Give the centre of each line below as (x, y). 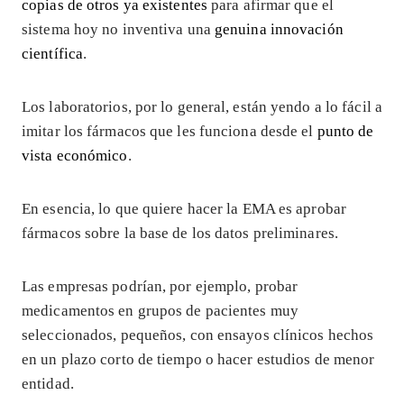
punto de (345, 131)
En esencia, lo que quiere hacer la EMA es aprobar (184, 208)
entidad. (48, 383)
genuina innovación (279, 29)
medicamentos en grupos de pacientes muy (160, 310)
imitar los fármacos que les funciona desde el (170, 131)
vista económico (75, 155)
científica (53, 53)
